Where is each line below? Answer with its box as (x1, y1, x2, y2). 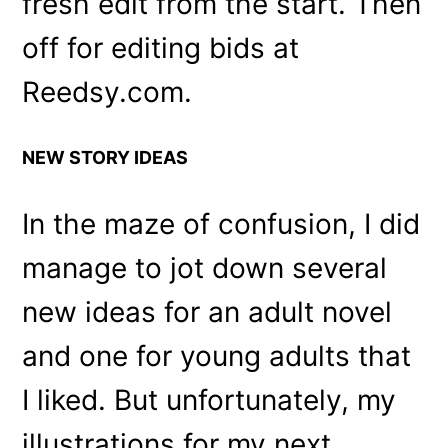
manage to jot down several (22, 250, 388, 285)
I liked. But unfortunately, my (22, 382, 397, 417)
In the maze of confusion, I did (22, 206, 421, 241)
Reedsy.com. (22, 74, 193, 109)
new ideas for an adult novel (22, 294, 393, 329)
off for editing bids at (22, 30, 300, 65)
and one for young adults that (22, 338, 412, 373)
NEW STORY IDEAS (22, 146, 189, 168)
